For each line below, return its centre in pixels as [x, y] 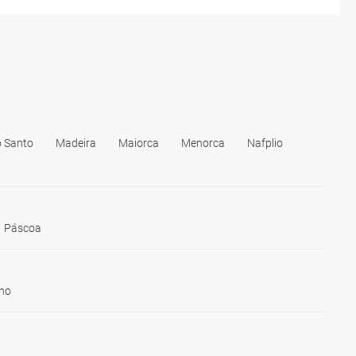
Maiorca [139, 143]
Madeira [76, 143]
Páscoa [23, 228]
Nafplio [265, 143]
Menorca [203, 143]
